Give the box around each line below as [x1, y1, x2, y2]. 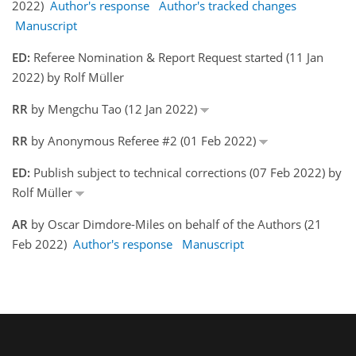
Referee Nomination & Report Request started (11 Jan [30, 48, 323, 65]
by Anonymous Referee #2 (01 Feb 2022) [28, 132, 259, 149]
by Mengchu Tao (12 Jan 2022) [28, 100, 200, 117]
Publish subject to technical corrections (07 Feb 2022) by [30, 164, 342, 180]
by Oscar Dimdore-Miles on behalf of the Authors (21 [28, 215, 322, 232]
